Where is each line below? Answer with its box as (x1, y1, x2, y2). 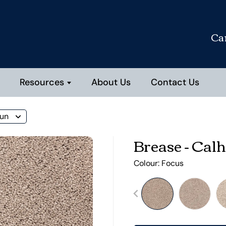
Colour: (133, 158, 161, 168)
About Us (91, 76, 131, 88)
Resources (20, 76, 64, 88)
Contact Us (151, 76, 199, 88)
